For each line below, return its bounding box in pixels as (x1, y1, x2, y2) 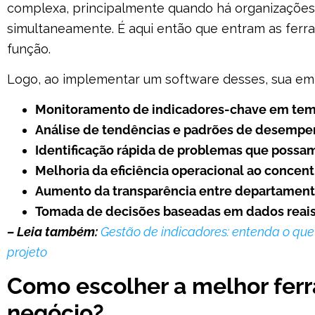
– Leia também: (7, 224, 98, 240)
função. (7, 41, 51, 56)
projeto (7, 245, 47, 260)
